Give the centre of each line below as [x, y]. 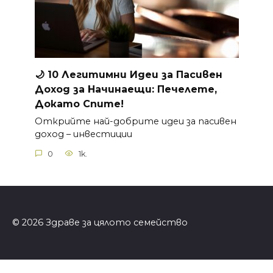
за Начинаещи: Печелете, [143, 89]
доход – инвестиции [83, 134]
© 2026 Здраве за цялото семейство [100, 223]
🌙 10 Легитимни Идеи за [105, 74]
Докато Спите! [79, 104]
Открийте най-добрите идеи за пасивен [135, 121]
